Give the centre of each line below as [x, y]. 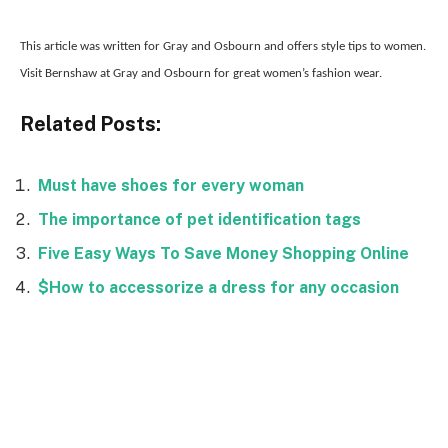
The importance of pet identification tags [199, 220]
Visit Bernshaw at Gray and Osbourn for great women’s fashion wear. [201, 73]
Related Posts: [90, 124]
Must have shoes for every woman [171, 186]
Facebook [65, 399]
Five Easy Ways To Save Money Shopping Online [223, 254]
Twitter [266, 399]
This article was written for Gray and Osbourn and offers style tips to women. [223, 46]
